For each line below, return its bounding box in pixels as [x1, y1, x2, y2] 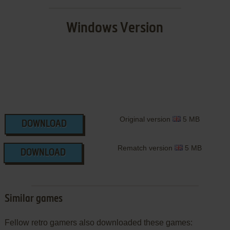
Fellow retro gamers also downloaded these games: [4, 218, 193, 227]
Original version [119, 115, 172, 124]
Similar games [4, 194, 63, 205]
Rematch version [117, 144, 175, 152]
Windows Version [66, 21, 164, 36]
